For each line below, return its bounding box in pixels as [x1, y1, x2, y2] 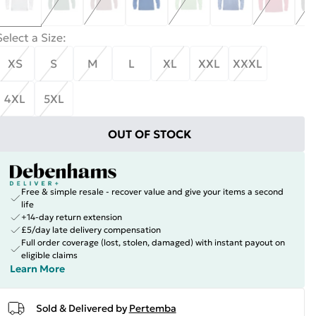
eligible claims [20, 250, 78, 260]
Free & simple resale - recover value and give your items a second [20, 186, 284, 197]
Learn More [9, 262, 65, 275]
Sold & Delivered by [35, 301, 127, 315]
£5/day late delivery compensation [20, 224, 161, 235]
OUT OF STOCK [108, 127, 193, 141]
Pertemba [128, 301, 176, 315]
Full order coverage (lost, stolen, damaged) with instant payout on [20, 237, 285, 248]
